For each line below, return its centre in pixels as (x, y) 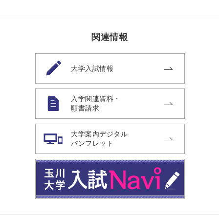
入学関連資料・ (96, 99)
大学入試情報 (92, 68)
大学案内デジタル (99, 134)
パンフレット (92, 143)
